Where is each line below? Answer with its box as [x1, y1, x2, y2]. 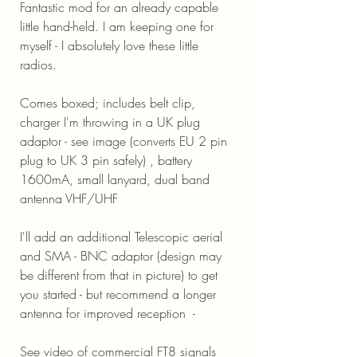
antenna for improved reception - [20, 304, 195, 322]
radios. [20, 56, 57, 73]
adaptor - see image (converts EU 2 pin [20, 132, 227, 150]
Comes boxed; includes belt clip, [20, 94, 195, 112]
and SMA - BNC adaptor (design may [20, 247, 222, 265]
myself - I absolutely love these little [20, 37, 198, 54]
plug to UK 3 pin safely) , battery [20, 151, 192, 169]
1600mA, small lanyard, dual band [20, 171, 210, 188]
